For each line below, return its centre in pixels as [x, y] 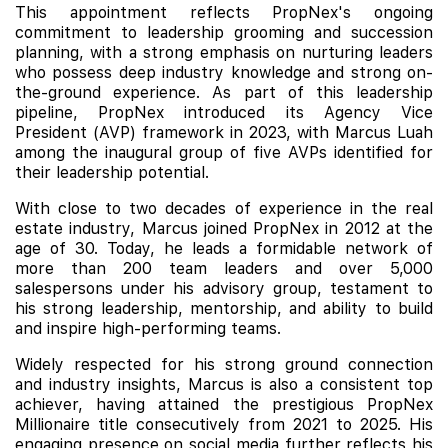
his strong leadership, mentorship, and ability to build [224, 308]
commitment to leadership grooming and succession [224, 32]
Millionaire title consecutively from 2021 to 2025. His [224, 424]
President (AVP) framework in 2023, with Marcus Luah [224, 132]
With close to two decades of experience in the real [224, 208]
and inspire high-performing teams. [148, 328]
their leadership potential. [112, 172]
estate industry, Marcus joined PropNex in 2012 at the [224, 228]
